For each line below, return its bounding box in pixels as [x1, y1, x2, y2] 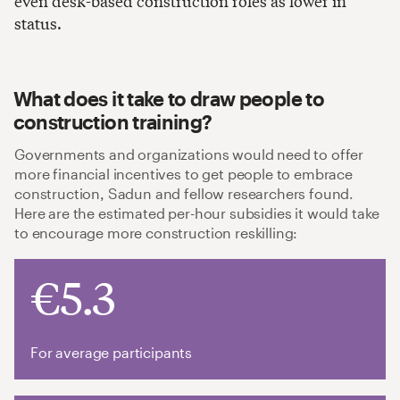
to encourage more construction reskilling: [14, 223, 298, 241]
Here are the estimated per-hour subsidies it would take [14, 204, 380, 221]
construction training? [12, 110, 212, 133]
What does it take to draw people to [12, 87, 324, 110]
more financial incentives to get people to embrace [14, 164, 353, 182]
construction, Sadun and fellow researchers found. [14, 184, 354, 202]
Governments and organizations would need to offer [14, 145, 364, 162]
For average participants [30, 343, 193, 361]
